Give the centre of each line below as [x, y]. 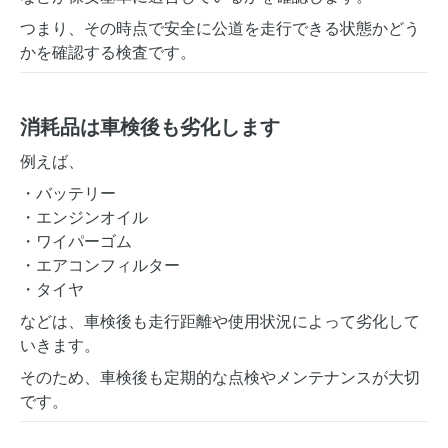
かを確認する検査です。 [108, 52]
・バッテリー [68, 193]
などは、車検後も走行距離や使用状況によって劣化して [220, 321]
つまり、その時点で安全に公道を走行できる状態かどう [220, 28]
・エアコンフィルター [100, 265]
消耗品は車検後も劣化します [150, 126]
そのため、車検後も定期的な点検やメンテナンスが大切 [220, 377]
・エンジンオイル [84, 217]
